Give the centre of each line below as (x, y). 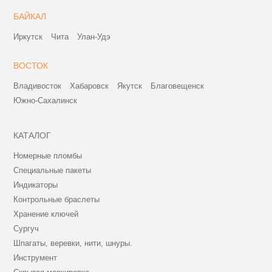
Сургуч (26, 229)
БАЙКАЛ (30, 17)
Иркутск (28, 37)
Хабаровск (90, 86)
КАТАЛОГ (32, 136)
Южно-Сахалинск (46, 101)
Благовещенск (178, 86)
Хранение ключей (46, 214)
